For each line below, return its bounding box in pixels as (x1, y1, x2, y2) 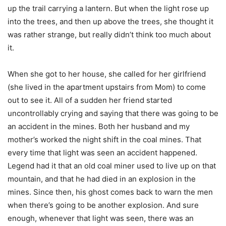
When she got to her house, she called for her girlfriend (8, 69, 206, 79)
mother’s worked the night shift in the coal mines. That (8, 135, 201, 145)
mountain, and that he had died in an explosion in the (8, 174, 196, 184)
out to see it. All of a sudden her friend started (8, 95, 172, 105)
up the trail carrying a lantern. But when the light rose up (8, 4, 209, 14)
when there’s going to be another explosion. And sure (8, 200, 199, 210)
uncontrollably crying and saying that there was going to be (8, 108, 218, 119)
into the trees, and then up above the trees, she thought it (8, 17, 213, 27)
